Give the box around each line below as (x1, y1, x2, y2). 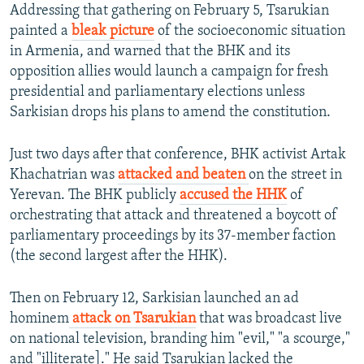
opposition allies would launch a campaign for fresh (10, 64, 328, 80)
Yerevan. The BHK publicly (10, 188, 180, 204)
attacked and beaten (118, 167, 249, 184)
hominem (10, 311, 69, 327)
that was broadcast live (196, 311, 342, 327)
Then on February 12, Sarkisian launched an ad (10, 291, 299, 307)
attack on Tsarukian (69, 311, 196, 327)
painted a (10, 24, 71, 40)
